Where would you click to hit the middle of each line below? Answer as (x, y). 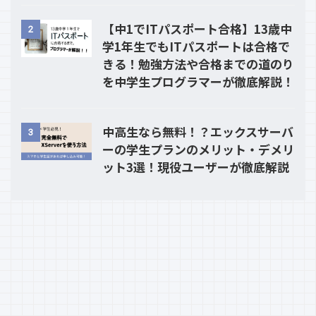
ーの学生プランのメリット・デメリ (198, 150)
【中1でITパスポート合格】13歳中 (197, 29)
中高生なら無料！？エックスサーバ (198, 132)
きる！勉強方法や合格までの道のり (198, 64)
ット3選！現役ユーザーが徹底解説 (196, 167)
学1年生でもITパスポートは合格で (196, 47)
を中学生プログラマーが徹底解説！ (198, 82)
